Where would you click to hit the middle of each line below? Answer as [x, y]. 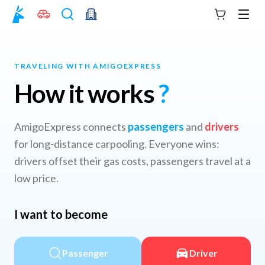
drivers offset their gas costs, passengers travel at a [132, 161]
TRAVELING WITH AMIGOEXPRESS [88, 66]
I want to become [61, 214]
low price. [36, 178]
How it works [87, 93]
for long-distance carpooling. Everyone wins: [117, 144]
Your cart [236, 19]
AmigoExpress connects [71, 127]
